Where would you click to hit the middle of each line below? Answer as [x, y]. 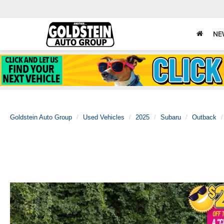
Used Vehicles [104, 117]
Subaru [171, 117]
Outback [204, 117]
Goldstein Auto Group [41, 117]
